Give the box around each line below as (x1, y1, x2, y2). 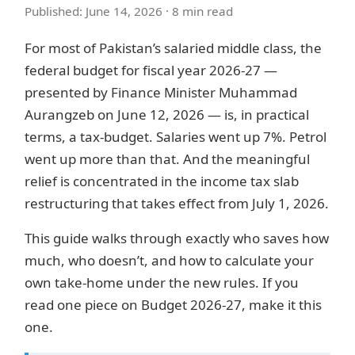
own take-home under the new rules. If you (25, 273, 299, 292)
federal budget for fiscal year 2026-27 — (25, 61, 277, 80)
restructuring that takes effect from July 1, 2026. (25, 194, 329, 213)
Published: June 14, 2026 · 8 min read (25, 3, 233, 20)
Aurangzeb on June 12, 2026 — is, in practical (25, 105, 309, 124)
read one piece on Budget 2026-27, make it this (25, 296, 322, 315)
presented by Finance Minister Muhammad (25, 83, 297, 102)
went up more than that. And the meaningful (25, 150, 310, 169)
